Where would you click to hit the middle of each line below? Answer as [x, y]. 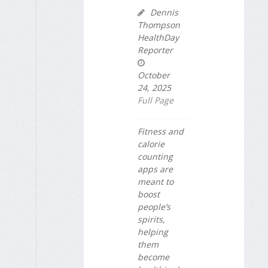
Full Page [156, 100]
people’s [154, 206]
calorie [151, 144]
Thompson [159, 25]
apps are [155, 169]
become [153, 257]
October [154, 75]
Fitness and [161, 131]
